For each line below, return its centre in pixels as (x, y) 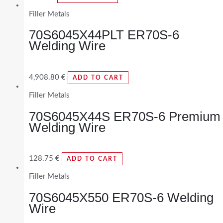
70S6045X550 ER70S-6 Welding (121, 197)
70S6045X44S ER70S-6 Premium (125, 116)
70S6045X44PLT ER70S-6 (104, 35)
